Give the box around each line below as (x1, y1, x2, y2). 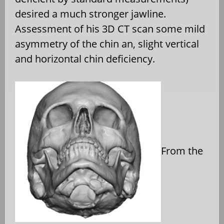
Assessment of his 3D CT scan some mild (15, 22, 205, 36)
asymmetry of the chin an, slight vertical (15, 37, 199, 51)
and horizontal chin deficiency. (15, 52, 155, 66)
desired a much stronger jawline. (15, 7, 166, 21)
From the (161, 143, 203, 157)
